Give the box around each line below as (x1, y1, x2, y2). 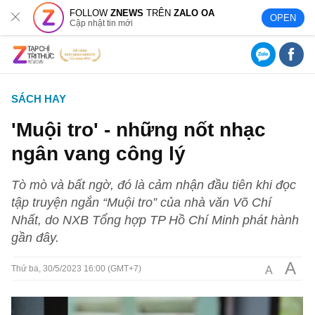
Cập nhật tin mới (70, 18, 134, 28)
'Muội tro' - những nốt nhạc (11, 118, 266, 141)
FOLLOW (70, 7, 111, 18)
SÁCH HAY (11, 93, 67, 105)
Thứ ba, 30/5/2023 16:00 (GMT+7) (11, 264, 142, 274)
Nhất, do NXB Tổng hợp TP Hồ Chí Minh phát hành (11, 212, 300, 227)
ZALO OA (174, 7, 215, 18)
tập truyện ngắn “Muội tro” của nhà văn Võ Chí (11, 195, 272, 210)
